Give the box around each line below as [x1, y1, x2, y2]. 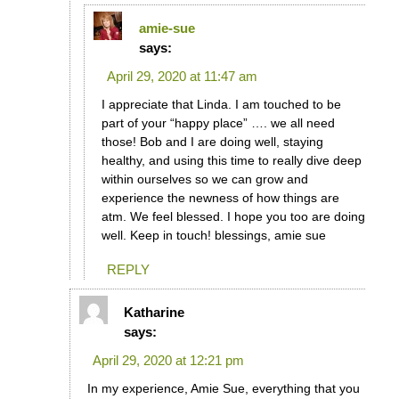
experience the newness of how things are [101, 190, 339, 205]
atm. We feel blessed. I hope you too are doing [101, 208, 365, 224]
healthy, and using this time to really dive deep [101, 152, 362, 167]
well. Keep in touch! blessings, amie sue [101, 227, 326, 242]
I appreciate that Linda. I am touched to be [101, 96, 341, 111]
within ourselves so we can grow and [101, 171, 308, 186]
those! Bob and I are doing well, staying [101, 134, 323, 149]
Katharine [124, 305, 185, 321]
